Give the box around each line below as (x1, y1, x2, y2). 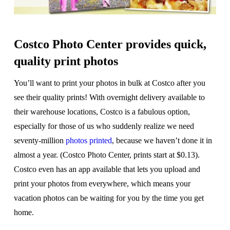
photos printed (65, 136, 112, 145)
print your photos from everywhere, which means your (13, 179, 190, 188)
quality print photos (13, 54, 118, 68)
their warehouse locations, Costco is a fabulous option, (13, 107, 190, 117)
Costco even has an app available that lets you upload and (13, 165, 200, 174)
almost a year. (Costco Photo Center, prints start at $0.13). (13, 150, 200, 160)
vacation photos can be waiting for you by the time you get (13, 194, 204, 203)
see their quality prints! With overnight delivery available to (13, 93, 205, 102)
